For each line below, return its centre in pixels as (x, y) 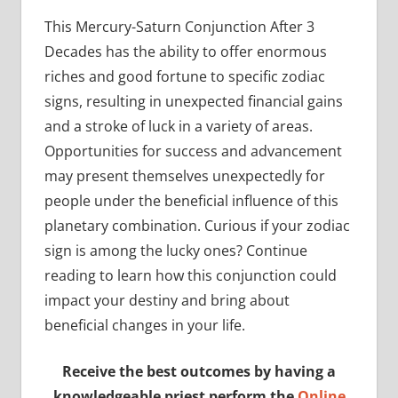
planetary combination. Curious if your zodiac (197, 225)
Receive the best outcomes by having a (199, 371)
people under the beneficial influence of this (191, 200)
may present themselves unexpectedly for (184, 175)
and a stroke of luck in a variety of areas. (178, 126)
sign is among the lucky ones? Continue (175, 250)
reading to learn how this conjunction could (190, 275)
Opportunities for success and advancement (193, 151)
